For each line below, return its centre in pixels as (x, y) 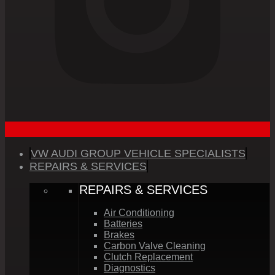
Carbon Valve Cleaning (155, 246)
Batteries (123, 223)
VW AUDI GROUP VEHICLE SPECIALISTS (138, 153)
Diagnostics (130, 268)
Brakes (119, 234)
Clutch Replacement (148, 257)
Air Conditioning (139, 212)
